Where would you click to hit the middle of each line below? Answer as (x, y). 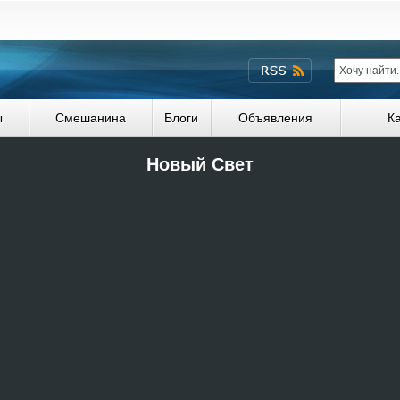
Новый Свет (200, 164)
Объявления (275, 118)
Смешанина (90, 118)
